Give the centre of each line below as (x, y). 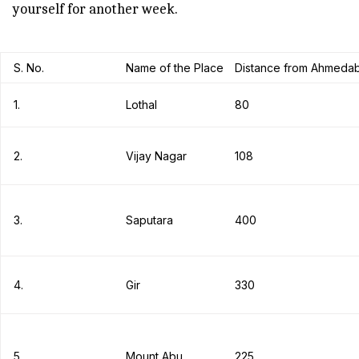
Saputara (149, 220)
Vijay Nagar (156, 156)
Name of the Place (175, 68)
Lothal (141, 105)
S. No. (29, 68)
